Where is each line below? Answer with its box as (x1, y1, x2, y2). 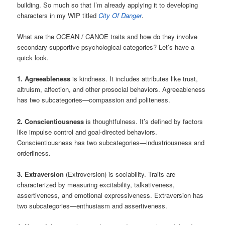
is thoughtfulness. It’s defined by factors (84, 116, 203, 126)
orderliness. (17, 148, 51, 158)
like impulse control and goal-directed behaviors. (17, 127, 158, 137)
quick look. (17, 53, 49, 63)
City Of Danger (98, 11, 142, 21)
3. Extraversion (17, 169, 64, 179)
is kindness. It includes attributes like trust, (70, 74, 198, 84)
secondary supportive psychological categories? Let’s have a (17, 42, 195, 52)
